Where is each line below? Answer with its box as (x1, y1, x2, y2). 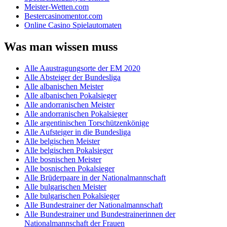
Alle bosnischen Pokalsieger (24, 164, 115, 173)
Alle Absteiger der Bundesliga (24, 72, 121, 82)
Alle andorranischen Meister (24, 100, 115, 109)
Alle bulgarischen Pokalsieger (24, 191, 120, 200)
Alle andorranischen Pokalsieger (24, 109, 128, 118)
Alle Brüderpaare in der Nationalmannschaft (24, 173, 166, 182)
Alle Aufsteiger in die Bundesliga (24, 127, 131, 136)
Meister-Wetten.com (24, 3, 89, 12)
